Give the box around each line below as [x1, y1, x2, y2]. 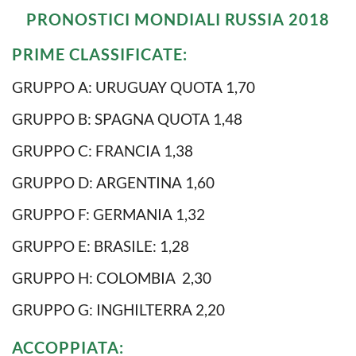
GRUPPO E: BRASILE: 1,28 [12, 236, 189, 255]
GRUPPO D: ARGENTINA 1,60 [12, 172, 215, 192]
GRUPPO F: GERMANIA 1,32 [12, 204, 205, 223]
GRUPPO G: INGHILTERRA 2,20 [12, 300, 225, 319]
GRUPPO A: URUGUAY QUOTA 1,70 [12, 77, 255, 96]
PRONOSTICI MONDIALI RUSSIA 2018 [26, 9, 330, 29]
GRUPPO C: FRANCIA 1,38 [12, 141, 193, 160]
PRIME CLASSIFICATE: [12, 44, 188, 64]
